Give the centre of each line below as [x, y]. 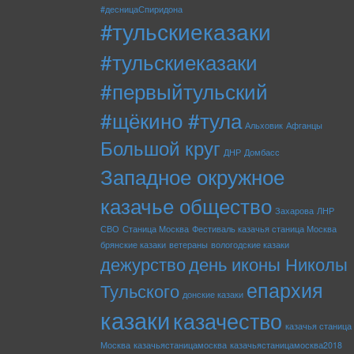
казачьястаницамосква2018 [286, 345]
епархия [285, 289]
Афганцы [304, 125]
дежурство [143, 263]
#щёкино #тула [171, 119]
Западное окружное [192, 175]
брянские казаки [133, 244]
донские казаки [213, 294]
